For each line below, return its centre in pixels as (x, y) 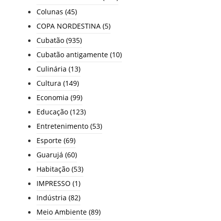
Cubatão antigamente (72, 55)
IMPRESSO (54, 184)
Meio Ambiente (62, 212)
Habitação (53, 169)
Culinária (52, 69)
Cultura (49, 83)
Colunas (50, 12)
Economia (53, 98)
